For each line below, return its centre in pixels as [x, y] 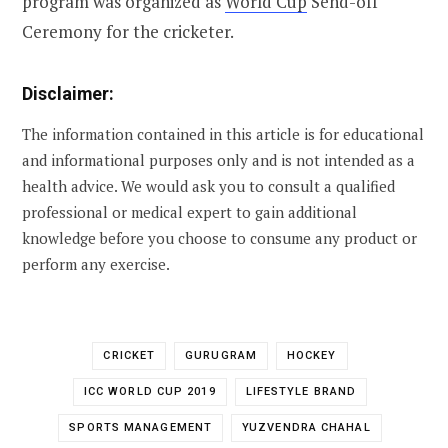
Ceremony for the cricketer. [128, 31]
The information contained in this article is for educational [223, 133]
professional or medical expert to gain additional [189, 211]
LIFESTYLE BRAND [301, 391]
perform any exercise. [96, 263]
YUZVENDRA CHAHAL [306, 427]
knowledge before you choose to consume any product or [219, 237]
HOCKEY [311, 355]
